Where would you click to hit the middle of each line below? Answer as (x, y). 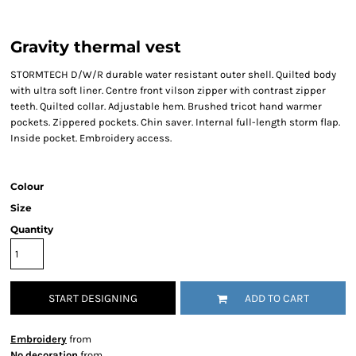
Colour (27, 186)
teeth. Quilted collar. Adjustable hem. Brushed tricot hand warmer (166, 106)
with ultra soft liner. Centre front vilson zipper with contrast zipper (168, 90)
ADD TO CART (277, 299)
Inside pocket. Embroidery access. (91, 138)
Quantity (32, 229)
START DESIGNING (93, 299)
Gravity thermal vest (96, 47)
